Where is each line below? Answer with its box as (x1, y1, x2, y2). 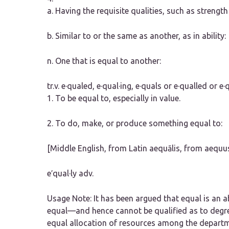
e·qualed (61, 81, 93, 91)
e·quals (135, 81, 162, 91)
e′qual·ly (47, 169, 77, 178)
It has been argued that (94, 194, 181, 203)
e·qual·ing (97, 81, 131, 91)
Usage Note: (47, 194, 94, 203)
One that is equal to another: (53, 56, 161, 66)
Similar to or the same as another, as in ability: (55, 31, 226, 41)
